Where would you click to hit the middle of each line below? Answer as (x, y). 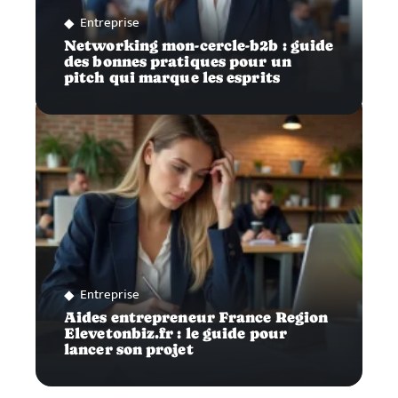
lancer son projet (129, 350)
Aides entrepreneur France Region (196, 318)
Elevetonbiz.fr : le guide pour (176, 334)
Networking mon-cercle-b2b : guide (199, 46)
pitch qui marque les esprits (172, 78)
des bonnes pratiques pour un (178, 62)
